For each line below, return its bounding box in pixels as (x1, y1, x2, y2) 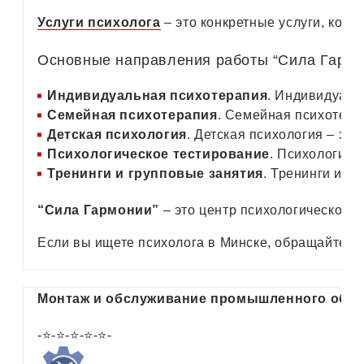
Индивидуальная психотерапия (47, 88, 268, 102)
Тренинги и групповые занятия (47, 166, 263, 180)
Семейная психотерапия (47, 107, 218, 122)
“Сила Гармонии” (37, 202, 159, 217)
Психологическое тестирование (47, 146, 270, 161)
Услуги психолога (37, 15, 161, 29)
